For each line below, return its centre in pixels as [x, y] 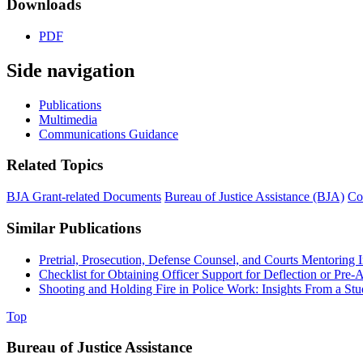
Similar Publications [74, 228]
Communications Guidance [109, 134]
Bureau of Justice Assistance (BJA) [254, 197]
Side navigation [70, 70]
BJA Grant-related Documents [84, 197]
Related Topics [55, 165]
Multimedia [68, 119]
